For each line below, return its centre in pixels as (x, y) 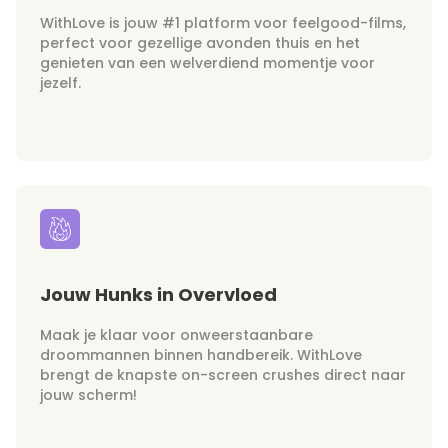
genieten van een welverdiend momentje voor (207, 63)
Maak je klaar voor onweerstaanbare (176, 335)
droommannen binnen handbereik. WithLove (201, 355)
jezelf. (60, 83)
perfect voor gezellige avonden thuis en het (200, 43)
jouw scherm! (88, 395)
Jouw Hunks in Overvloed (158, 294)
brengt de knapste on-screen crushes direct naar (223, 375)
